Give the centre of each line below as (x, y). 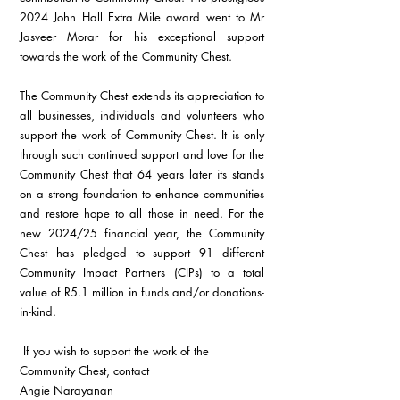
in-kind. (38, 312)
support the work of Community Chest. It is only (142, 135)
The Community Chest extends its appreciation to (142, 96)
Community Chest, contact (86, 371)
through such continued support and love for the (142, 155)
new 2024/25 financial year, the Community (142, 233)
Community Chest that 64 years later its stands (142, 175)
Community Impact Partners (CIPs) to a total (142, 273)
